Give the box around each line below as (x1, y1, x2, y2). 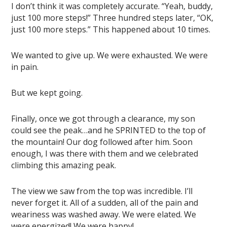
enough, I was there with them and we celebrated (11, 148, 199, 160)
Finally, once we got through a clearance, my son (11, 113, 196, 125)
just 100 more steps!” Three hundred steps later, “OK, (11, 12, 214, 24)
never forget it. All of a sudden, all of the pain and (11, 197, 199, 209)
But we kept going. (11, 87, 83, 99)
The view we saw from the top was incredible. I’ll (11, 185, 193, 197)
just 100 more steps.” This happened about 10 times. (11, 24, 211, 35)
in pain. (11, 61, 39, 73)
